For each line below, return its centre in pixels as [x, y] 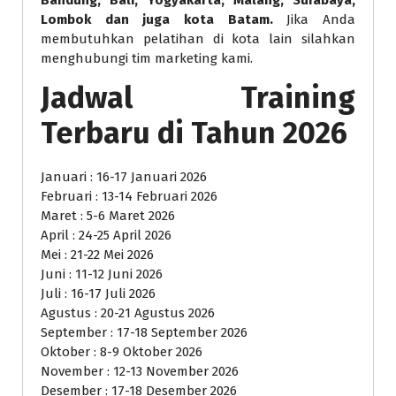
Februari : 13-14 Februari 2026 [129, 196]
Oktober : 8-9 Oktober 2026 [122, 351]
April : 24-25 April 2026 [106, 235]
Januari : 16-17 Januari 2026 [124, 176]
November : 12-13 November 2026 [140, 371]
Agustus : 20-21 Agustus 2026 [128, 312]
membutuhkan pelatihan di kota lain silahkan [198, 38]
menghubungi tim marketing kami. [147, 58]
